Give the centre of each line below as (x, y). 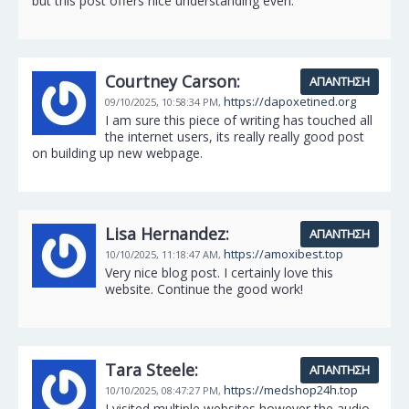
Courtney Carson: (173, 81)
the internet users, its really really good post (235, 136)
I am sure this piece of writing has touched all (239, 120)
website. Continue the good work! (204, 289)
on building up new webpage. (117, 153)
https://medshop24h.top (291, 390)
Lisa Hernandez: (167, 234)
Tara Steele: (152, 370)
